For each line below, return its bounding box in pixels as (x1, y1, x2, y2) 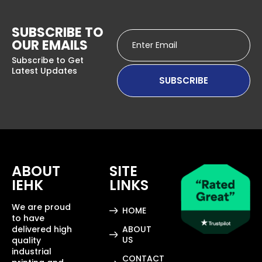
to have (12, 212, 44, 224)
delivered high (12, 223, 72, 235)
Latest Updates (12, 64, 77, 77)
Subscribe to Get (12, 54, 84, 66)
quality (12, 234, 41, 246)
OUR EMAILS (12, 36, 88, 54)
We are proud (12, 201, 71, 213)
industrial (12, 245, 51, 257)
